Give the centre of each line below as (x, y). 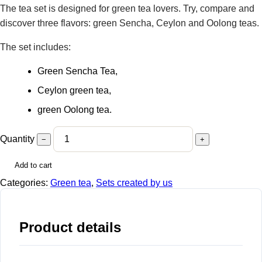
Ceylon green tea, (74, 91)
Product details (70, 227)
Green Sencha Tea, (77, 71)
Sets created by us (134, 183)
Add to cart (33, 165)
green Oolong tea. (75, 110)
